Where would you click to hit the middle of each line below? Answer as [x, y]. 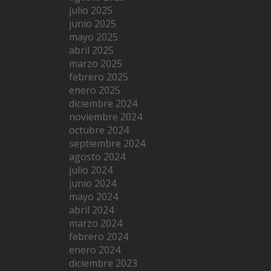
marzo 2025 [96, 63]
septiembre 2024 [107, 143]
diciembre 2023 [103, 263]
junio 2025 [93, 23]
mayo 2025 [93, 37]
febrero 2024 [99, 236]
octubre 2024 [99, 130]
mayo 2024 [93, 196]
